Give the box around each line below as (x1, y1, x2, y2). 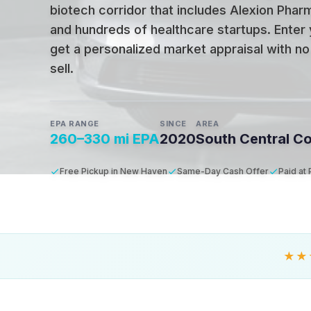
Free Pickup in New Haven (60, 166, 167, 176)
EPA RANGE (50, 119, 99, 128)
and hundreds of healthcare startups (50, 22, 267, 37)
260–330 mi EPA (50, 131, 160, 147)
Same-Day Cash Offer (177, 166, 269, 176)
